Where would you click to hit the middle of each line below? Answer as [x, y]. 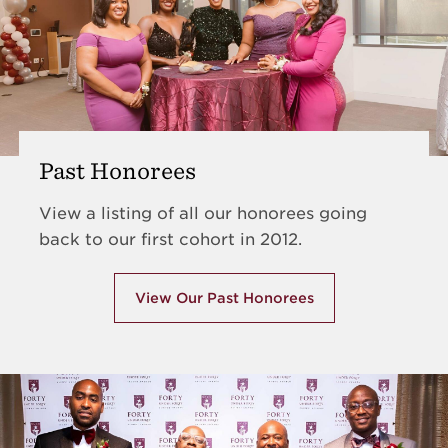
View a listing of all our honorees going [202, 213]
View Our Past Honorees [224, 298]
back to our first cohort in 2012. [170, 239]
